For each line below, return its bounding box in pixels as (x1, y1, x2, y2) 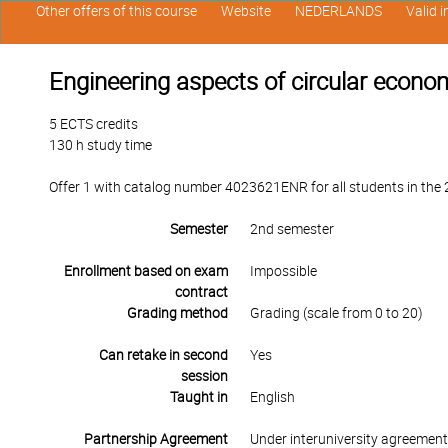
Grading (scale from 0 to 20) (249, 305, 423, 321)
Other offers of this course (35, 3, 197, 19)
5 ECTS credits (49, 116, 138, 132)
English (249, 389, 295, 405)
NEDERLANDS (294, 3, 382, 19)
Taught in (169, 389, 228, 405)
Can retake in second (98, 347, 228, 363)
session (180, 368, 228, 384)
